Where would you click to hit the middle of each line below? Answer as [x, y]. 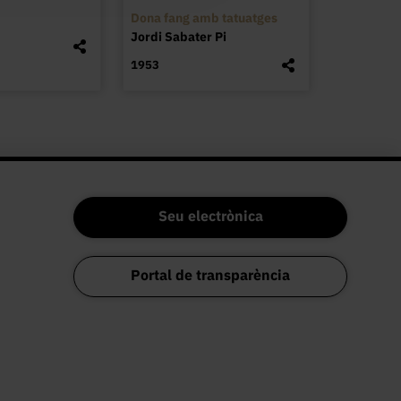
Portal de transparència [211, 275]
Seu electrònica [210, 216]
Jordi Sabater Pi [178, 36]
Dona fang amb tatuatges [204, 17]
